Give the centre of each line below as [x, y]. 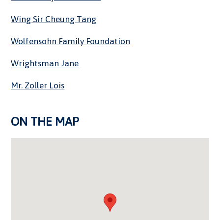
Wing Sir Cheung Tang [54, 19]
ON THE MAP [45, 122]
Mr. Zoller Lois [38, 86]
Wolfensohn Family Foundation [71, 41]
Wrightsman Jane [45, 64]
